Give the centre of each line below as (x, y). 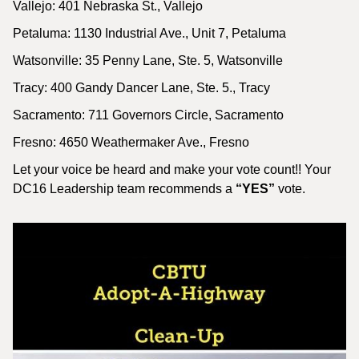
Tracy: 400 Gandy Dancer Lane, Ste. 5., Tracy (141, 88)
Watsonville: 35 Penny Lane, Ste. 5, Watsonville (148, 61)
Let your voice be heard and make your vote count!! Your (172, 169)
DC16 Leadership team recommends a (124, 189)
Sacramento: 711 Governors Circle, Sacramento (148, 115)
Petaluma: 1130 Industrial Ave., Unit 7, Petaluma (149, 33)
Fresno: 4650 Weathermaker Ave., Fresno (131, 142)
